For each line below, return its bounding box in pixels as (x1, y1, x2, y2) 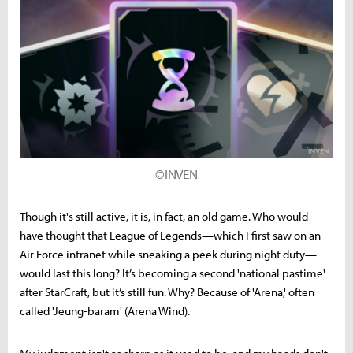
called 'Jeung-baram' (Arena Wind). (20, 303, 190, 319)
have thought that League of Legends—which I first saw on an (20, 228, 321, 243)
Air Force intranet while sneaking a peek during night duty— (20, 247, 317, 262)
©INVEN (155, 165, 198, 183)
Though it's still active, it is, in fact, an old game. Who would (20, 209, 308, 225)
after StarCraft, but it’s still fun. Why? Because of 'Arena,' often (20, 284, 314, 300)
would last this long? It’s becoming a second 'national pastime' (20, 266, 325, 281)
